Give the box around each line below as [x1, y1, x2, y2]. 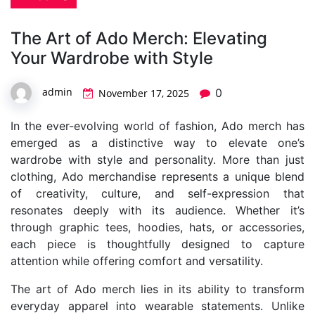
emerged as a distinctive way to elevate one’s [11, 135, 304, 150]
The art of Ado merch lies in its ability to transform [11, 281, 304, 296]
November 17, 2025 [98, 86, 189, 100]
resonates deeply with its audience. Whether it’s [11, 202, 304, 217]
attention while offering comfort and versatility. [11, 253, 263, 268]
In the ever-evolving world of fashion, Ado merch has [11, 118, 304, 133]
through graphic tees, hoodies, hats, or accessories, [11, 219, 304, 234]
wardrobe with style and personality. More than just [11, 152, 304, 167]
